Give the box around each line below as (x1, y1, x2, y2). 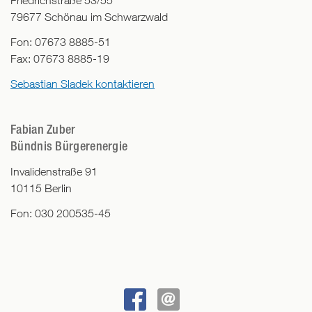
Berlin (45, 182, 72, 195)
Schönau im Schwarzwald (45, 10, 168, 24)
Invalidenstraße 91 (10, 165, 97, 178)
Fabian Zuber (10, 122, 76, 137)
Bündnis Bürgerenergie (10, 139, 128, 154)
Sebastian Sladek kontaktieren (10, 77, 155, 91)
